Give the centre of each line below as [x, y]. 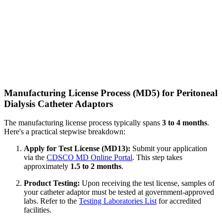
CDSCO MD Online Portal [89, 158]
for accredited [179, 201]
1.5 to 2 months [96, 166]
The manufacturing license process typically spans [83, 123]
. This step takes [157, 158]
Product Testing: [52, 183]
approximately [47, 166]
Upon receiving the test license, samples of [147, 183]
